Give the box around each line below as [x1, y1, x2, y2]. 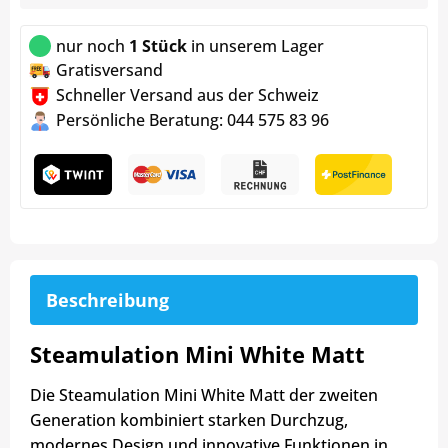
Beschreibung [46, 288, 169, 313]
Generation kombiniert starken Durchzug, [30, 409, 348, 432]
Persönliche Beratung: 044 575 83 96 [56, 109, 329, 132]
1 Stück [125, 35, 191, 58]
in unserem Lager [191, 35, 324, 58]
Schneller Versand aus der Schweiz [56, 84, 319, 107]
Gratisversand [56, 59, 163, 82]
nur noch [56, 35, 125, 58]
